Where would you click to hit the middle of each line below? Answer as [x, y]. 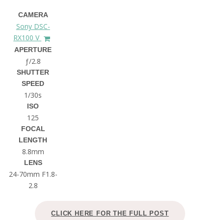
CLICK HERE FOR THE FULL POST [110, 214]
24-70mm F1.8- [33, 174]
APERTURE [33, 50]
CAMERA [33, 15]
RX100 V [27, 38]
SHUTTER [33, 72]
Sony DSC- [33, 27]
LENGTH [33, 140]
